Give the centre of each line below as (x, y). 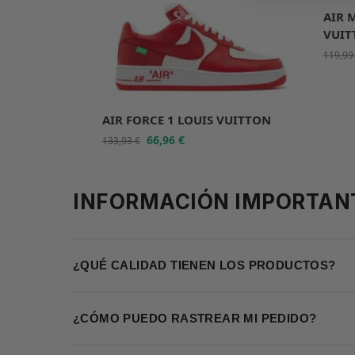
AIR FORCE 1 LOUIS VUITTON (186, 119)
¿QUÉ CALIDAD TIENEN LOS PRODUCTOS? (204, 265)
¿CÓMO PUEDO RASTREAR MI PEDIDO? (195, 318)
